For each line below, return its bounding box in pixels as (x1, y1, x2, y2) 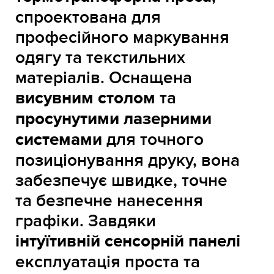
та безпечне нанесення (15, 190, 203, 211)
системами (15, 129, 102, 150)
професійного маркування (15, 27, 229, 48)
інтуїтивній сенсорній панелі (15, 231, 240, 252)
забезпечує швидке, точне (15, 170, 228, 191)
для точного (102, 129, 204, 150)
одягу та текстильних (15, 47, 185, 68)
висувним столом (15, 87, 155, 109)
